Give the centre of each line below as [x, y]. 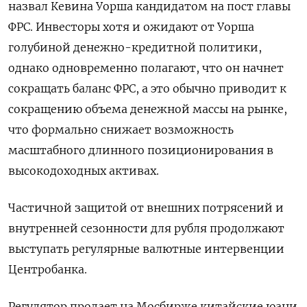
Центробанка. [48, 269]
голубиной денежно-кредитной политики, [135, 47]
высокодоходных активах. [84, 171]
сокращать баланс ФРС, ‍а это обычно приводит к [147, 88]
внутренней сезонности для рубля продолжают [146, 228]
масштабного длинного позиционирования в [141, 150]
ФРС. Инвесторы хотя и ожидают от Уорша [131, 27]
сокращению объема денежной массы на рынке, [148, 109]
